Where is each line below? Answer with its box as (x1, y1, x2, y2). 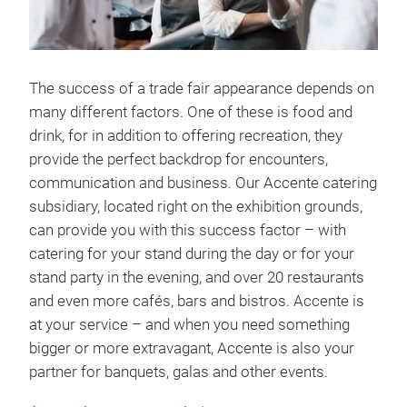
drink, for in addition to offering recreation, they (29, 126, 342, 144)
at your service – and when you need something (29, 315, 350, 333)
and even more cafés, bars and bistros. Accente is (29, 292, 364, 310)
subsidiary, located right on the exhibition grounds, (29, 197, 362, 215)
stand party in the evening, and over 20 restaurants (29, 268, 364, 286)
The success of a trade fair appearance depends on (29, 79, 374, 97)
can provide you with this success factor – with (29, 221, 346, 239)
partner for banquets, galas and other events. (29, 362, 328, 381)
